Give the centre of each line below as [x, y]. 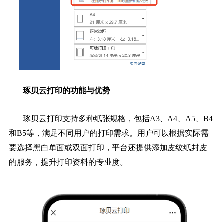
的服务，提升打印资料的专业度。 [68, 162]
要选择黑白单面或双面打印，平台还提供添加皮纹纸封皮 [108, 148]
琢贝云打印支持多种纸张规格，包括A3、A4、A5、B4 [117, 119]
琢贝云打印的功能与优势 [66, 91]
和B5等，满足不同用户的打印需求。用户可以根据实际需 [109, 133]
